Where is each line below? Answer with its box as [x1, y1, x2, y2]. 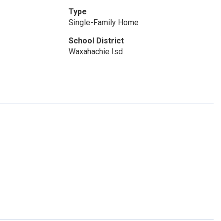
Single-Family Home [68, 18, 139, 27]
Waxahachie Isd [68, 47, 123, 56]
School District [68, 36, 124, 45]
